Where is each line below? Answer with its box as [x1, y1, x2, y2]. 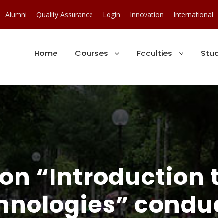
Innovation [130, 10, 163, 19]
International [173, 10, 213, 19]
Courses [75, 48, 108, 59]
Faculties [137, 48, 172, 59]
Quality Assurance [36, 10, 93, 19]
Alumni [5, 10, 27, 19]
